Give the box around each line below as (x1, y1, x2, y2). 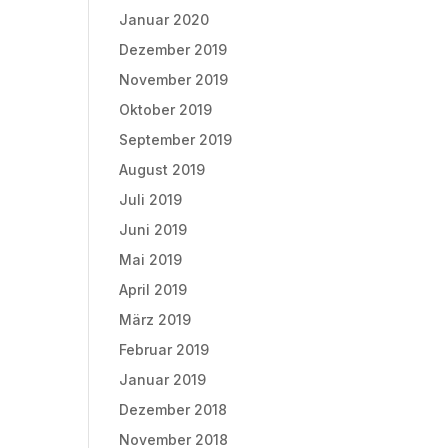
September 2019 (119, 130, 233, 148)
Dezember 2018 (119, 400, 228, 418)
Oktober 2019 (119, 100, 213, 118)
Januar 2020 (119, 10, 210, 28)
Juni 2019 (119, 220, 188, 238)
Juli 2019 (119, 190, 183, 208)
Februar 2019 (119, 340, 210, 358)
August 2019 (119, 160, 206, 178)
